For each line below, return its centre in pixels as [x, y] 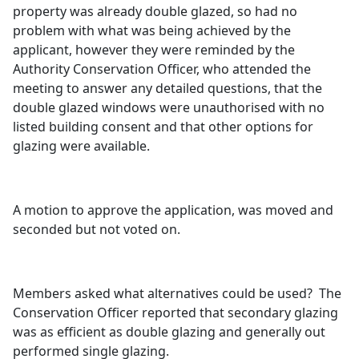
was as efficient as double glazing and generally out [169, 332]
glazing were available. [82, 146]
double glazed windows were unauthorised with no [169, 107]
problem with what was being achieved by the [152, 30]
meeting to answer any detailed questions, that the [168, 88]
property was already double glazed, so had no [155, 11]
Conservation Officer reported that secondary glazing [176, 313]
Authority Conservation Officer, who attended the [162, 69]
